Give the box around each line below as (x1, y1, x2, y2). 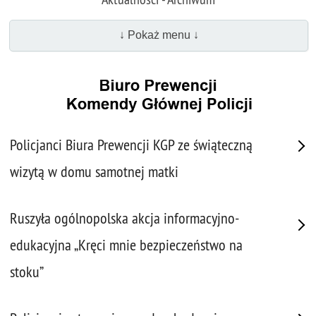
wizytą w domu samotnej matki (10, 162, 178, 182)
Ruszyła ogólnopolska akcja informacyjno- (10, 209, 239, 229)
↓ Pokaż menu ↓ (119, 29, 199, 42)
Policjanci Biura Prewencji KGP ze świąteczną (10, 135, 253, 155)
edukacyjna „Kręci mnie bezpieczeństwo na (10, 236, 243, 255)
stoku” (10, 262, 44, 282)
